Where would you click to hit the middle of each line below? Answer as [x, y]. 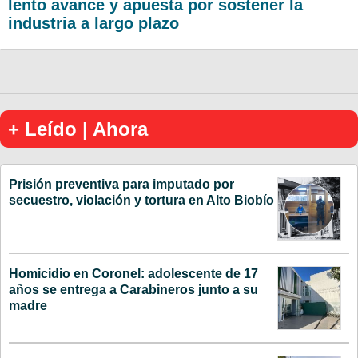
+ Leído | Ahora [78, 129]
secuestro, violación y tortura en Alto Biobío [141, 200]
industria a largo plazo [93, 23]
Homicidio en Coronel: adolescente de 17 [133, 273]
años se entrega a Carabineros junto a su [133, 289]
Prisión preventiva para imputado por [121, 184]
